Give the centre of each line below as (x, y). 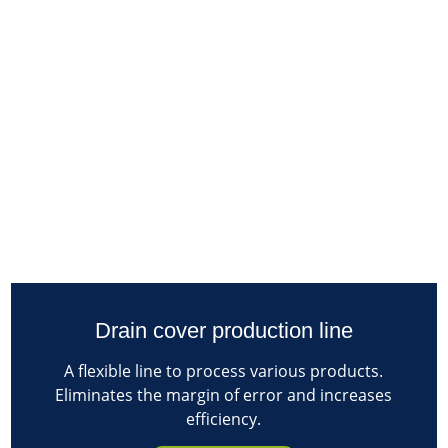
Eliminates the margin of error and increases (224, 394)
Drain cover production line (223, 330)
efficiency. (224, 418)
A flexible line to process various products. (224, 370)
